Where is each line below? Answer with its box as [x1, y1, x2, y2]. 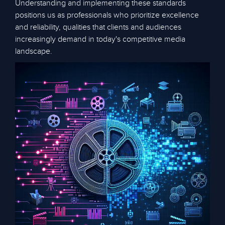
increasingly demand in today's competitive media [15, 34, 185, 44]
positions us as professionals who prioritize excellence [15, 10, 199, 20]
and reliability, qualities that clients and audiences [15, 22, 181, 32]
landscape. [15, 46, 52, 56]
